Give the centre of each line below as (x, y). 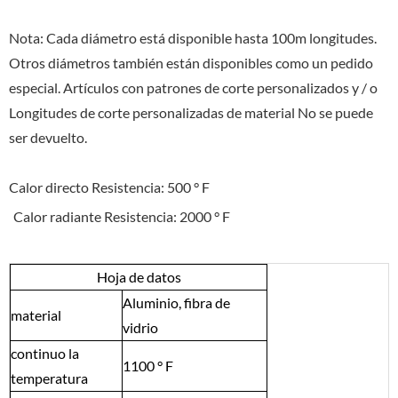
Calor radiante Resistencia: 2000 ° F (122, 216)
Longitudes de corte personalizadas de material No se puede (191, 112)
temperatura (49, 378)
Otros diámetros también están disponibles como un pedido (191, 62)
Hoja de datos (139, 276)
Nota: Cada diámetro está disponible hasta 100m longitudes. (193, 37)
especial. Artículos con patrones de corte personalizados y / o (193, 87)
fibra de (206, 302)
